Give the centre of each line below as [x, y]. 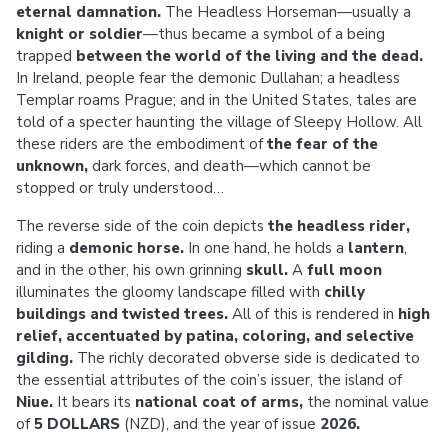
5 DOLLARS [77, 424]
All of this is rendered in [313, 314]
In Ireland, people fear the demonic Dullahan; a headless [208, 78]
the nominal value [366, 402]
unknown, [52, 166]
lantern [376, 248]
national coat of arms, [219, 402]
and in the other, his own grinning [131, 270]
